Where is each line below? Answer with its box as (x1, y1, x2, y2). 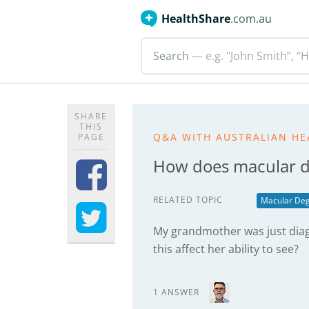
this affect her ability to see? (153, 241, 299, 257)
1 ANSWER (153, 286, 199, 298)
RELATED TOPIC (153, 194, 223, 206)
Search (153, 48, 189, 63)
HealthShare (161, 11, 230, 26)
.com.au (230, 11, 272, 26)
